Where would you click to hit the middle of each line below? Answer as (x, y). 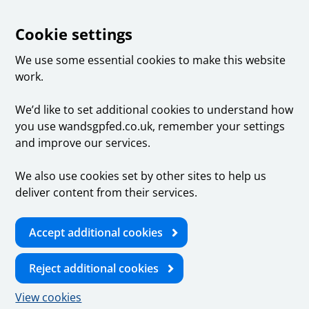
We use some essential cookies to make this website (151, 60)
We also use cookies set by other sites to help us (141, 176)
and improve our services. (83, 143)
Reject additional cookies (94, 268)
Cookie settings (74, 34)
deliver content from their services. (107, 192)
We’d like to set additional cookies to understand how (154, 110)
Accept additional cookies (96, 232)
